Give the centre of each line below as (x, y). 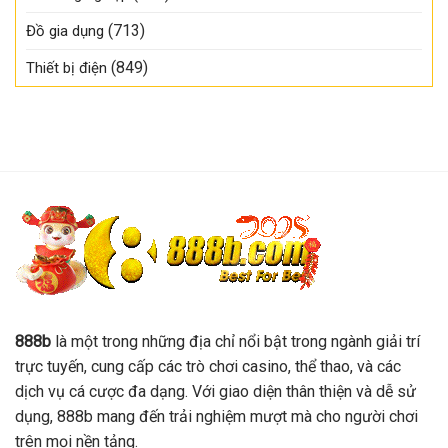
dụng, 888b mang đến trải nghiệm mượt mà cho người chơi (216, 416)
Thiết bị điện (66, 68)
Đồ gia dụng (65, 31)
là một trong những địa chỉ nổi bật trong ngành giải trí (235, 341)
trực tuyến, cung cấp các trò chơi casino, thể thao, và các (208, 366)
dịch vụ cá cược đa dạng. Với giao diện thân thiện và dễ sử (215, 391)
